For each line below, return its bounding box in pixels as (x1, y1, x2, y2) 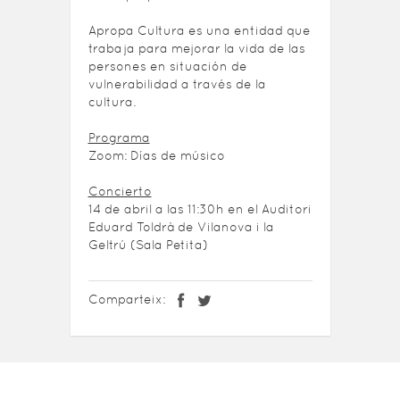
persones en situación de (87, 59, 247, 74)
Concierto (87, 184, 152, 199)
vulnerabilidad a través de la (87, 77, 266, 92)
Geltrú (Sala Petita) (87, 237, 208, 253)
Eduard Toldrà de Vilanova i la (87, 220, 274, 235)
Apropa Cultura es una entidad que (87, 23, 311, 38)
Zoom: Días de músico (87, 148, 225, 163)
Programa (87, 130, 150, 146)
